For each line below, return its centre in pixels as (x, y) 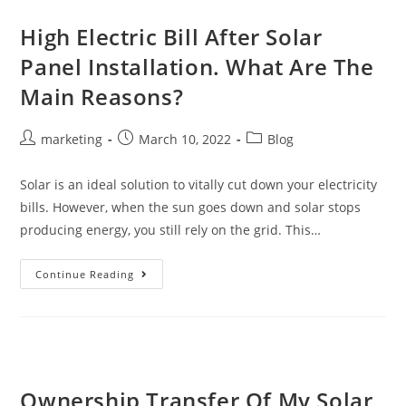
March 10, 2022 (185, 139)
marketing (72, 139)
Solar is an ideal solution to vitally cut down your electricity (199, 184)
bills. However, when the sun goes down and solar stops (191, 207)
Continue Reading (85, 274)
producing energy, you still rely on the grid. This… (171, 229)
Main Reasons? (102, 96)
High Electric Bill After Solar (171, 36)
